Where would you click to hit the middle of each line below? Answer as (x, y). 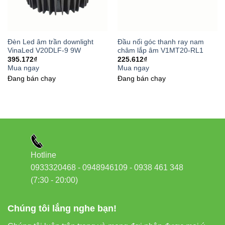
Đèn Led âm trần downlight (50, 42)
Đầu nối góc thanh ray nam (160, 42)
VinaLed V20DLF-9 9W (44, 50)
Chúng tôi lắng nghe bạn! (62, 208)
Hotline (43, 155)
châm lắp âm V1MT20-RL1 (160, 50)
